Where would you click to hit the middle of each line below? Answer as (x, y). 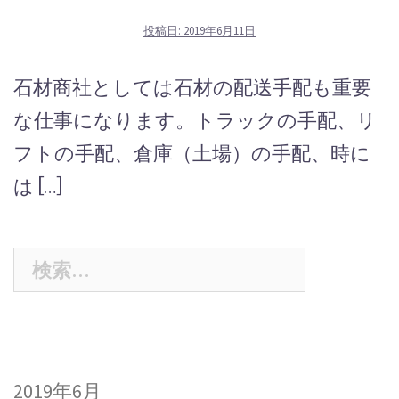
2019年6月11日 (220, 31)
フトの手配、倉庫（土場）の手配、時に (192, 154)
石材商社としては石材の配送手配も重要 (192, 88)
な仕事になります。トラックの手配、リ (195, 121)
